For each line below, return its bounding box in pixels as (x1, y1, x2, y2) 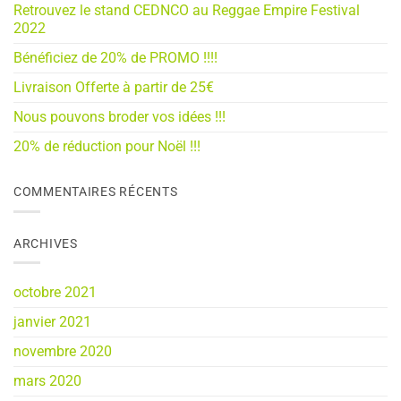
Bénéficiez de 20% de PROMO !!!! (13, 49, 218, 67)
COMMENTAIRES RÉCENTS (13, 184, 178, 200)
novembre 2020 (13, 343, 112, 361)
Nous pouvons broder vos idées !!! (13, 108, 226, 126)
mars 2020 (13, 372, 81, 390)
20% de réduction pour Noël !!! (13, 138, 200, 156)
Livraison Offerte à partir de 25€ (13, 79, 214, 97)
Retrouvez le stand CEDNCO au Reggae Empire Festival (13, 2, 360, 20)
